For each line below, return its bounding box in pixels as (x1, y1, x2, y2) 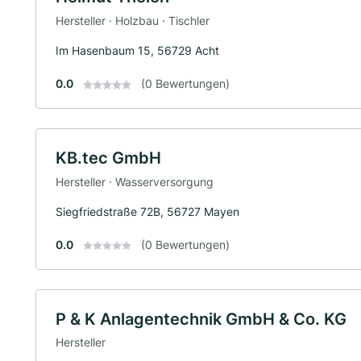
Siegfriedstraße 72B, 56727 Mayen (56, 204, 239, 218)
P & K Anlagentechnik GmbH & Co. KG (56, 309, 346, 329)
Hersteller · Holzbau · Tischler (56, 13, 210, 27)
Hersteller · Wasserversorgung (56, 174, 214, 189)
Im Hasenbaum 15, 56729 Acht (56, 43, 219, 57)
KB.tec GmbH (56, 147, 161, 168)
